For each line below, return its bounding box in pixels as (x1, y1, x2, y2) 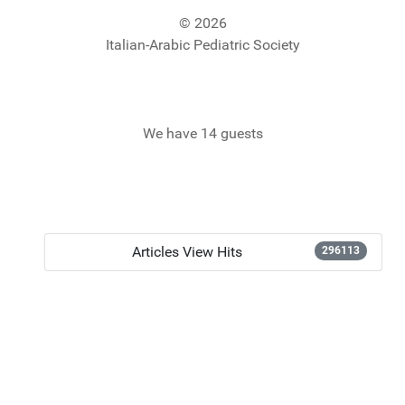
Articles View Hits (132, 243, 243, 261)
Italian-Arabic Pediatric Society (105, 36, 300, 54)
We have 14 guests (142, 125, 263, 143)
